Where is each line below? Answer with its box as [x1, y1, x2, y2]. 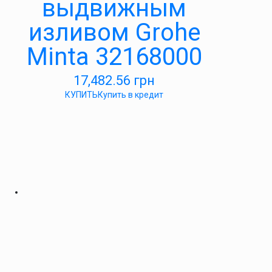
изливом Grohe [28, 18, 200, 47]
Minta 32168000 [26, 42, 202, 71]
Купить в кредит [98, 90, 163, 100]
